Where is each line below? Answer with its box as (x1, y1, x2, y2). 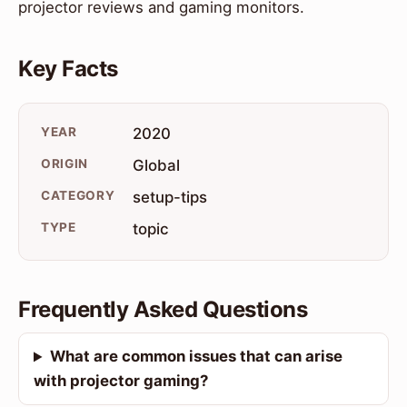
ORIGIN (41, 156, 89, 172)
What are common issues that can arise (49, 347, 342, 366)
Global (133, 156, 181, 175)
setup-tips (133, 188, 208, 207)
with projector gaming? (34, 372, 208, 391)
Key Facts (18, 55, 118, 83)
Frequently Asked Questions (18, 296, 308, 323)
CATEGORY (41, 188, 115, 203)
